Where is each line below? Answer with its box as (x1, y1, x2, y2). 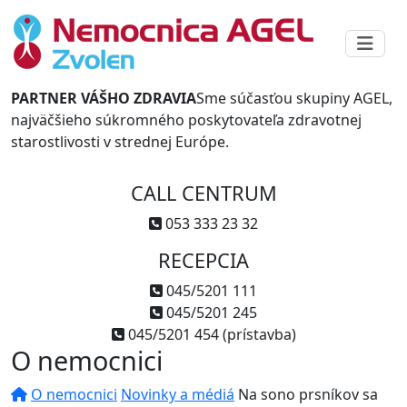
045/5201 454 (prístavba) (124, 324, 296, 344)
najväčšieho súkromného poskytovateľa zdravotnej (11, 110, 362, 130)
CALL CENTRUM (130, 180, 277, 206)
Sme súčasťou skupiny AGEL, (196, 88, 392, 108)
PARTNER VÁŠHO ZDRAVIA (11, 88, 196, 108)
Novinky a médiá (121, 384, 234, 404)
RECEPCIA (158, 247, 249, 273)
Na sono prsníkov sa (238, 384, 378, 404)
